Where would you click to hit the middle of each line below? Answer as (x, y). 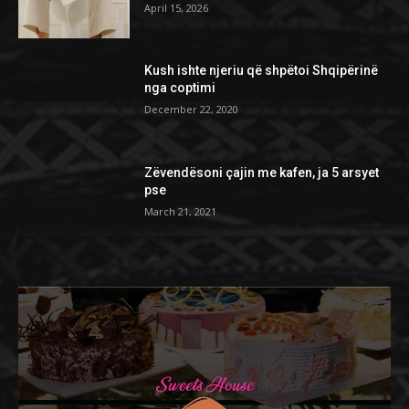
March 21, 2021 (181, 211)
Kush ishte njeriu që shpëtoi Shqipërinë (262, 71)
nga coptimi (180, 88)
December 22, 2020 (192, 110)
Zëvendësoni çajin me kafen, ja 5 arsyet (262, 172)
